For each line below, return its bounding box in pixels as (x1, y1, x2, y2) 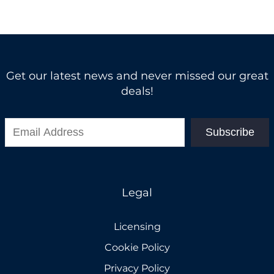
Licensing (113, 221, 161, 233)
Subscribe (206, 126, 254, 139)
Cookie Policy (104, 242, 170, 254)
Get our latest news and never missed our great (6, 69, 268, 83)
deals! (120, 84, 154, 98)
